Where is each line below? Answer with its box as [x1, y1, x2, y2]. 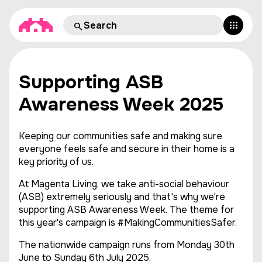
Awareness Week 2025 [19, 92, 223, 116]
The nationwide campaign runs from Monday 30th [19, 239, 235, 251]
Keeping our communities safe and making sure [19, 130, 222, 142]
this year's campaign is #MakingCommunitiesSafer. [19, 216, 237, 229]
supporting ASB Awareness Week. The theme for [19, 204, 234, 216]
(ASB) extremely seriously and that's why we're [19, 191, 225, 203]
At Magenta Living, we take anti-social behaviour [19, 178, 229, 190]
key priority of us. [19, 156, 94, 168]
